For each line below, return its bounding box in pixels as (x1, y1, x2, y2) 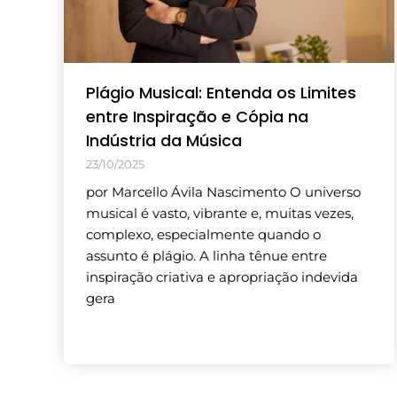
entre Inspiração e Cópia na (86, 105, 308, 128)
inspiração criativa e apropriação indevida (86, 269, 358, 286)
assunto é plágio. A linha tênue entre (86, 247, 327, 265)
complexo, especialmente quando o (86, 226, 321, 244)
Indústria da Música (86, 129, 242, 152)
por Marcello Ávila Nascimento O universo (86, 183, 361, 201)
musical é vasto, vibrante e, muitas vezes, (86, 205, 354, 222)
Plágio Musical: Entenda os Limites (86, 82, 356, 105)
